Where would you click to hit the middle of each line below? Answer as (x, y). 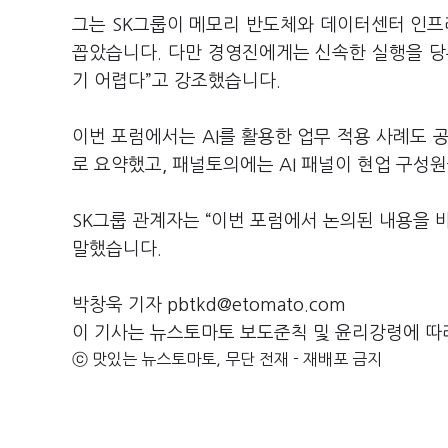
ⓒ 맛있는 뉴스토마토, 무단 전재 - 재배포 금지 (227, 359)
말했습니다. (117, 249)
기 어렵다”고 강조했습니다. (176, 81)
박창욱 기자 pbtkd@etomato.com (209, 305)
